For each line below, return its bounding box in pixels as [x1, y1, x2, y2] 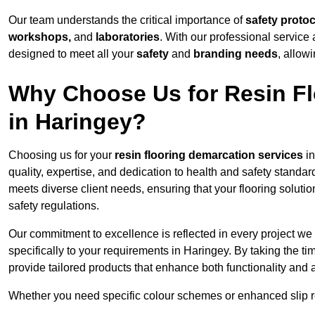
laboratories [96, 31, 160, 44]
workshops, [8, 31, 71, 44]
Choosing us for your [8, 149, 115, 162]
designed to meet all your [8, 48, 136, 60]
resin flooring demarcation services [115, 149, 303, 162]
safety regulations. [8, 200, 99, 212]
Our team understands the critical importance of [8, 14, 245, 27]
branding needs [193, 48, 278, 60]
